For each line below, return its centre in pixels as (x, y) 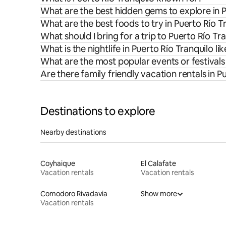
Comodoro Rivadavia (74, 193)
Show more (159, 193)
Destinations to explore (98, 111)
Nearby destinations (73, 132)
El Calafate (158, 163)
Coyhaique (58, 163)
